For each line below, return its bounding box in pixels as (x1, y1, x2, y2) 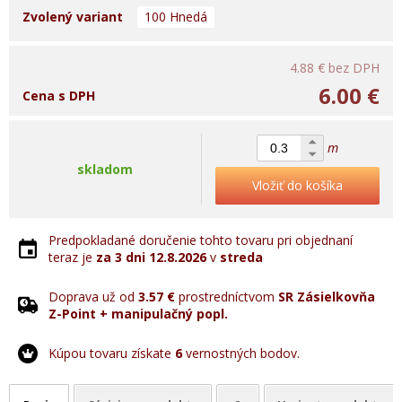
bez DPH (328, 59, 380, 76)
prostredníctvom (175, 288, 278, 305)
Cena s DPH (22, 87, 95, 104)
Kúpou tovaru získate (48, 345, 175, 362)
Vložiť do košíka (252, 177, 343, 194)
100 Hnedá (144, 8, 207, 25)
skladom (77, 161, 133, 178)
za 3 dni (96, 249, 145, 266)
